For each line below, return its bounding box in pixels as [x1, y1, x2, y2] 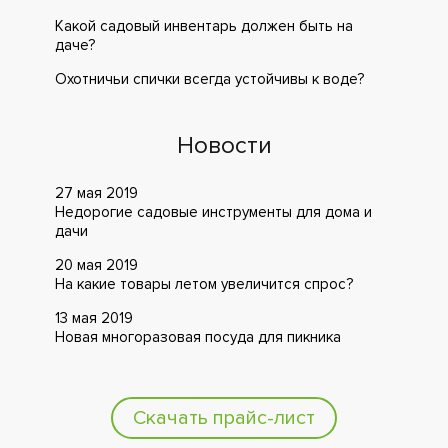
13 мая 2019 [55, 309, 133, 327]
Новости [176, 131, 272, 160]
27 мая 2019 [55, 184, 138, 202]
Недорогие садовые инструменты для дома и [55, 203, 372, 221]
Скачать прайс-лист [133, 406, 315, 430]
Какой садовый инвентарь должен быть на [55, 17, 353, 35]
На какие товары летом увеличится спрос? [55, 275, 353, 293]
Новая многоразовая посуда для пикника [55, 328, 341, 346]
